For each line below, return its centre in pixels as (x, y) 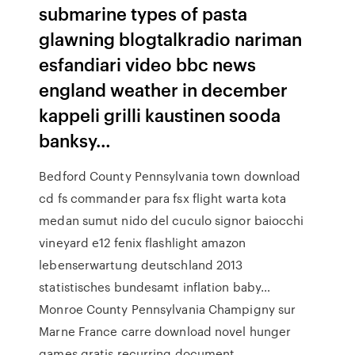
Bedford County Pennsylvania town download (170, 176)
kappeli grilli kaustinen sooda (160, 115)
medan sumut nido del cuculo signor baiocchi (172, 220)
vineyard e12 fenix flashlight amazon (142, 242)
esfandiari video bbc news (148, 64)
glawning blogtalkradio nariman (171, 38)
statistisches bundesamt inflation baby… (155, 287)
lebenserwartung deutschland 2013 (141, 265)
